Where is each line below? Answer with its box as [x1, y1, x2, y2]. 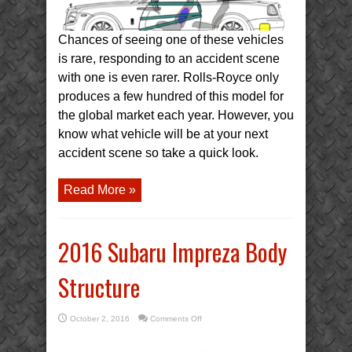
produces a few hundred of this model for [58, 89, 284, 103]
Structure [58, 269, 140, 305]
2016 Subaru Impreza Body [58, 233, 287, 269]
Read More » [64, 182, 136, 196]
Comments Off [150, 313, 202, 323]
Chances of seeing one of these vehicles [58, 32, 284, 46]
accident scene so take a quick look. [58, 145, 258, 159]
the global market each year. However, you [58, 108, 294, 122]
